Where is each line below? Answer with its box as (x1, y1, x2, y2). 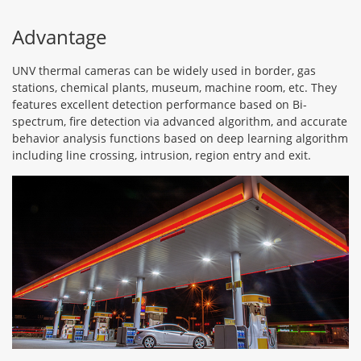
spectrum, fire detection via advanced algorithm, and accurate (12, 113, 347, 129)
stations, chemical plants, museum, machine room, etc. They (12, 79, 337, 95)
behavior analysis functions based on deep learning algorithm (12, 130, 348, 146)
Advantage (12, 23, 106, 50)
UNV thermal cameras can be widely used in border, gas (12, 62, 316, 78)
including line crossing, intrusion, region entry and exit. (12, 147, 311, 163)
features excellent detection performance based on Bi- (12, 96, 307, 112)
